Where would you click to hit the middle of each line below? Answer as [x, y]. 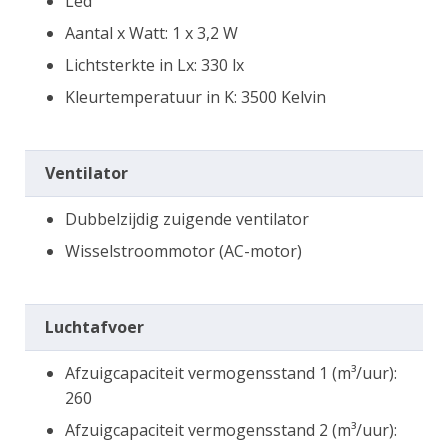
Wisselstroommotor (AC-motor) [183, 250]
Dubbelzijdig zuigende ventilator [187, 218]
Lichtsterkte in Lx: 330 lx [154, 64]
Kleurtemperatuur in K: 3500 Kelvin [195, 96]
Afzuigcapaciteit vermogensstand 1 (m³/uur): [231, 372]
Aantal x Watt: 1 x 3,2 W [151, 32]
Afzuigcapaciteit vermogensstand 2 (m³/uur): [231, 429]
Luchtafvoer [94, 326]
